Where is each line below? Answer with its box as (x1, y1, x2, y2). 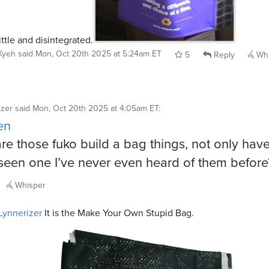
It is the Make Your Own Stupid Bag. (42, 205, 194, 219)
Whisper (13, 178, 46, 191)
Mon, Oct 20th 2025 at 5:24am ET (35, 47, 162, 59)
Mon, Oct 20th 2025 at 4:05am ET (32, 102, 159, 115)
